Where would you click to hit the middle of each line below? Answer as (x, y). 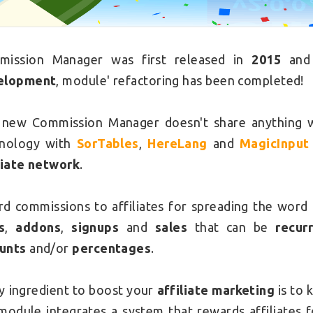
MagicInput (275, 144)
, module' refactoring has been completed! (180, 81)
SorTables (108, 144)
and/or (49, 248)
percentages (112, 248)
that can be (232, 227)
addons (38, 227)
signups (95, 227)
